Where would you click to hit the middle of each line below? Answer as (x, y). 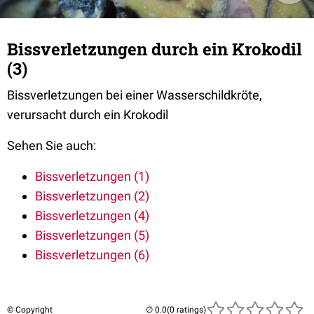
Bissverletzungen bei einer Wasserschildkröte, (135, 95)
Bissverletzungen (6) (92, 255)
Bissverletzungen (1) (92, 176)
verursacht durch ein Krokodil (88, 115)
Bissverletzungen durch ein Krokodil (155, 49)
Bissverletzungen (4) (92, 216)
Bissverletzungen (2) (92, 196)
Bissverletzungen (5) (92, 235)
